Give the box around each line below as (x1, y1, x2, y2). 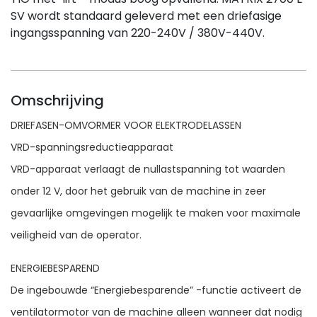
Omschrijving (11, 91, 104, 110)
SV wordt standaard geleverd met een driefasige (11, 8, 282, 24)
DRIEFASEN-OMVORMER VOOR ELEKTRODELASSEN (11, 118, 241, 132)
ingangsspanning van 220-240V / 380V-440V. (11, 25, 265, 41)
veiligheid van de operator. (11, 228, 142, 242)
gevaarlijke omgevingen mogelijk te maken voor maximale (11, 206, 301, 220)
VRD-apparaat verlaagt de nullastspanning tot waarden (11, 162, 285, 176)
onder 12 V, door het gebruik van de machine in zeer (11, 184, 266, 198)
